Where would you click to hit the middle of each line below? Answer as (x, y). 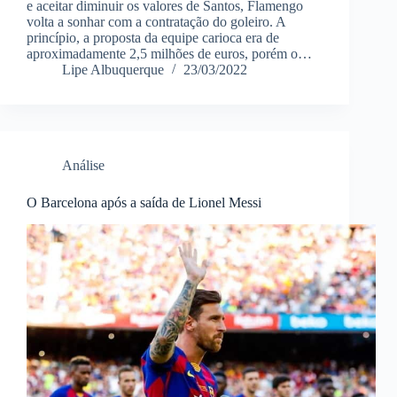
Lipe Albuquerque (113, 70)
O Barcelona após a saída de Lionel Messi (144, 203)
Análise (83, 166)
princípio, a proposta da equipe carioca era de (153, 38)
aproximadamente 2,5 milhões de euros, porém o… (169, 54)
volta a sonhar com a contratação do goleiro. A (156, 22)
